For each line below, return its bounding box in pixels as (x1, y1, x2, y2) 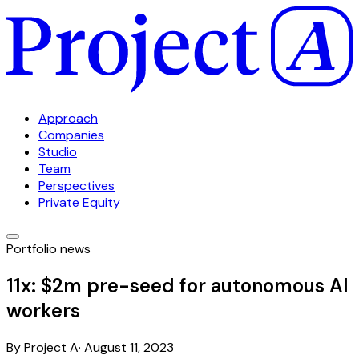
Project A (24, 338, 79, 356)
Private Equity (38, 194, 120, 211)
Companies (38, 127, 104, 143)
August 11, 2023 (84, 338, 174, 356)
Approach (38, 110, 98, 127)
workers (6, 297, 80, 323)
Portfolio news (6, 240, 91, 257)
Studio (38, 143, 77, 160)
